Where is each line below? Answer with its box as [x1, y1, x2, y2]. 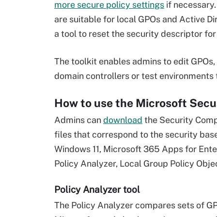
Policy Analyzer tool [54, 184, 140, 195]
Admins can [54, 115, 103, 125]
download [103, 115, 142, 125]
